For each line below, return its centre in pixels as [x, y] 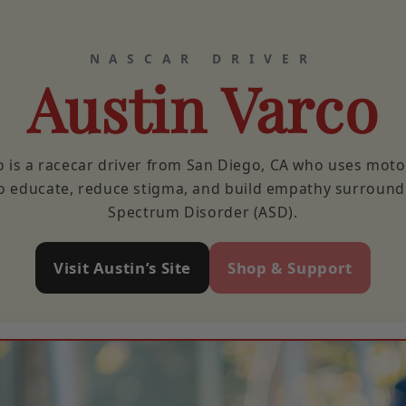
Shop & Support [290, 267]
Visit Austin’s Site [123, 267]
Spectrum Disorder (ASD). [203, 212]
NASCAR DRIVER [203, 58]
